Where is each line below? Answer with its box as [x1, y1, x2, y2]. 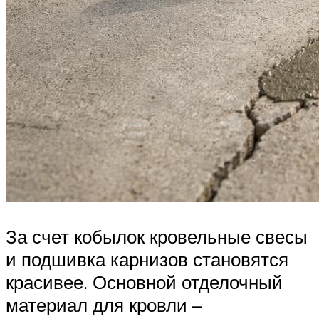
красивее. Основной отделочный [6, 270, 283, 293]
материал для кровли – [6, 293, 202, 316]
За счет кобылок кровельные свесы [6, 224, 308, 248]
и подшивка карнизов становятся [6, 247, 288, 271]
